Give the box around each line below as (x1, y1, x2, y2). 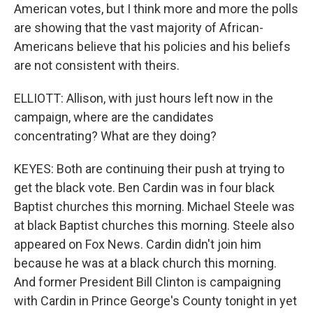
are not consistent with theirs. (14, 58, 180, 73)
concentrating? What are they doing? (14, 129, 217, 143)
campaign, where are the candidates (14, 110, 214, 124)
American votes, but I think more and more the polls (14, 1, 298, 16)
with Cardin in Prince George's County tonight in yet (14, 293, 297, 308)
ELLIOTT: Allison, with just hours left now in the (14, 91, 273, 105)
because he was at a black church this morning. (14, 256, 277, 270)
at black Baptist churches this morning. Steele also (14, 218, 294, 233)
